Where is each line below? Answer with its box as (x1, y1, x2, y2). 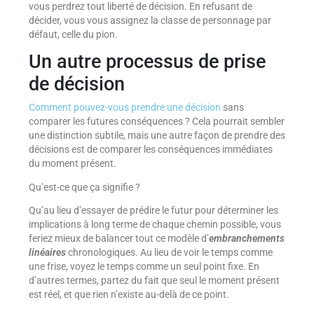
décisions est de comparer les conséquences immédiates (28, 144, 273, 156)
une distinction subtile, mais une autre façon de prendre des (28, 130, 285, 142)
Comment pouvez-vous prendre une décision (28, 102, 221, 114)
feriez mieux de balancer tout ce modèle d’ (28, 233, 209, 245)
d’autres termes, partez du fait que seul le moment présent (28, 275, 280, 287)
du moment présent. (28, 158, 116, 170)
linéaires (28, 247, 66, 259)
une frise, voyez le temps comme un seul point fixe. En (28, 261, 259, 273)
